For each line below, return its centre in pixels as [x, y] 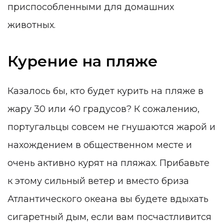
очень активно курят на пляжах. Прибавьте [108, 163]
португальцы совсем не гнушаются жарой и [111, 127]
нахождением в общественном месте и [100, 145]
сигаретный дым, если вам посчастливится [109, 217]
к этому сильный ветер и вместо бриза [98, 181]
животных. [31, 25]
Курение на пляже [82, 61]
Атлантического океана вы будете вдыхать [108, 199]
